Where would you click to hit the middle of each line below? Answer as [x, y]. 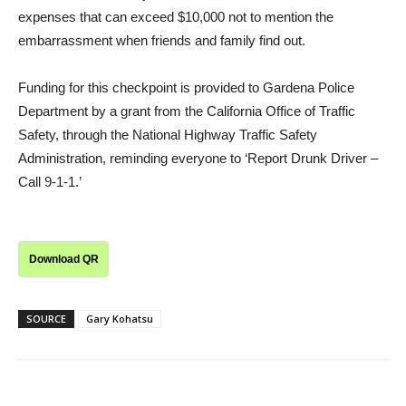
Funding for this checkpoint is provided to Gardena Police [186, 88]
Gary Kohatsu [120, 319]
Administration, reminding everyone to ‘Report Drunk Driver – [198, 159]
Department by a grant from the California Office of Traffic [187, 111]
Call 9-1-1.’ [50, 182]
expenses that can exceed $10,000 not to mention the [176, 17]
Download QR [63, 260]
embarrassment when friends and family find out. [162, 41]
